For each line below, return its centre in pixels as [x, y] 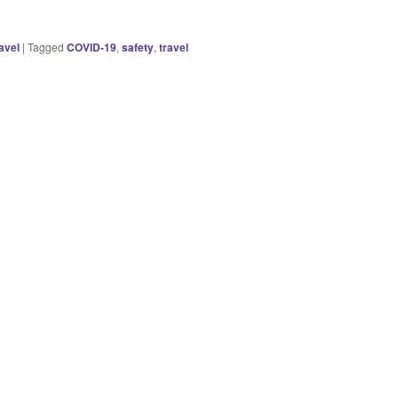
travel [174, 47]
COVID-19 [92, 47]
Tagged [46, 46]
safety [138, 47]
